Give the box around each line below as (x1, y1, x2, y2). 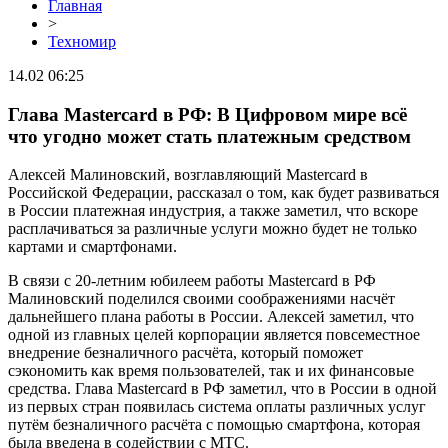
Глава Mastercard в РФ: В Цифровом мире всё (8, 103, 407, 125)
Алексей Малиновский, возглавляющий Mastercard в (8, 166, 368, 184)
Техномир (48, 33, 116, 50)
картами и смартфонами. (8, 238, 177, 256)
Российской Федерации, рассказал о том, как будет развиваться (8, 184, 439, 202)
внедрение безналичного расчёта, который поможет (8, 344, 363, 362)
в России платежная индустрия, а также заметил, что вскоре (8, 202, 418, 220)
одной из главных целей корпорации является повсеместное (8, 326, 420, 344)
